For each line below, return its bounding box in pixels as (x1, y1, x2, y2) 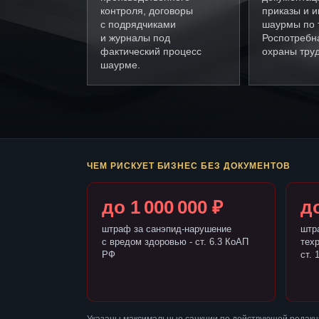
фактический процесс (100, 46, 202, 58)
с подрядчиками (100, 19, 176, 31)
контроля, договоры (100, 5, 193, 17)
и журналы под (100, 32, 170, 44)
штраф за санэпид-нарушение (102, 224, 231, 235)
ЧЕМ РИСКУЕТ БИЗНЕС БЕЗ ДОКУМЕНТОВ (87, 161, 291, 172)
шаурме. (100, 59, 140, 71)
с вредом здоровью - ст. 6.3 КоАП (102, 236, 249, 248)
